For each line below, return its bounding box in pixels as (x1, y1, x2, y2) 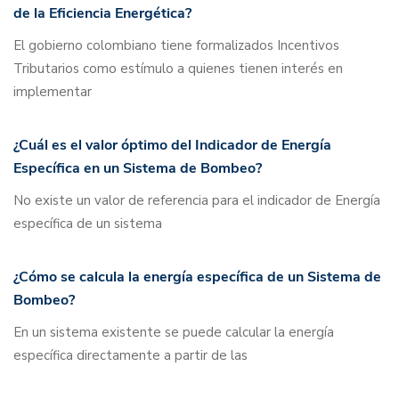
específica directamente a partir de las (13, 346, 248, 364)
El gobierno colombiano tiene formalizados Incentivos (13, 37, 339, 54)
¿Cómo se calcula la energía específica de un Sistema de (13, 267, 381, 287)
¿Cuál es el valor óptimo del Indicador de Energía (13, 135, 331, 155)
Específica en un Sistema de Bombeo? (13, 159, 262, 178)
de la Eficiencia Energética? (13, 4, 191, 23)
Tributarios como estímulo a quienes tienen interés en (13, 60, 343, 77)
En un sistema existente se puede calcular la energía (13, 323, 334, 341)
